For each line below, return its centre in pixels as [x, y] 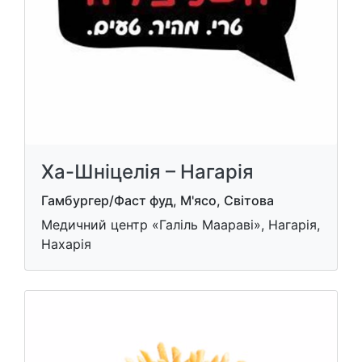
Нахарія [66, 244]
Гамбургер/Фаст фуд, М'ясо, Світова [158, 200]
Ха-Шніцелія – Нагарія [147, 172]
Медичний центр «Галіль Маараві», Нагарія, [181, 225]
